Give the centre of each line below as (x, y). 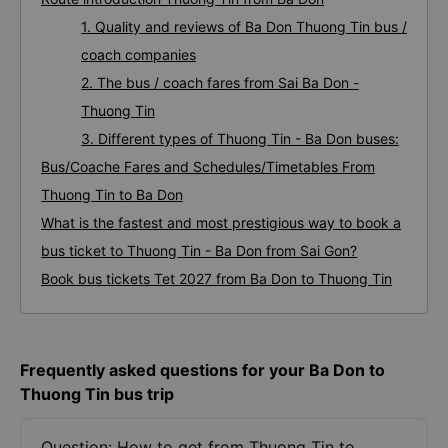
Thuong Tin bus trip (97, 394)
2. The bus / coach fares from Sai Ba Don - (220, 82)
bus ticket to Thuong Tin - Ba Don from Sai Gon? (199, 250)
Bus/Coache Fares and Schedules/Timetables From (208, 166)
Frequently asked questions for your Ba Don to (202, 370)
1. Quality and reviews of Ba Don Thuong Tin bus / (244, 26)
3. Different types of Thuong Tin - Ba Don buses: (240, 138)
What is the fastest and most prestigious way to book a (221, 222)
